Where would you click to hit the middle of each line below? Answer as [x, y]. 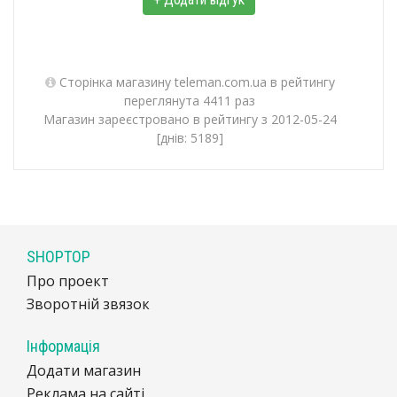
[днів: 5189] [190, 138]
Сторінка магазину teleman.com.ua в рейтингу [195, 82]
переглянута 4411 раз [190, 101]
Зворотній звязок [88, 304]
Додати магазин [84, 370]
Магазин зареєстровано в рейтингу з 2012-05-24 [190, 119]
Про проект [68, 281]
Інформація [63, 346]
